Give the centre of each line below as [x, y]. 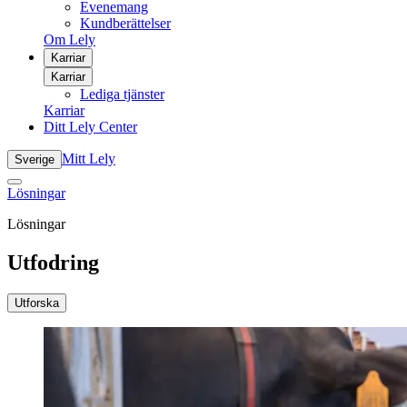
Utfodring [53, 262]
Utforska [37, 303]
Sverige [35, 159]
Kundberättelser [125, 23]
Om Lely [69, 40]
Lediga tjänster [122, 94]
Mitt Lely [89, 159]
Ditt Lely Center [90, 127]
